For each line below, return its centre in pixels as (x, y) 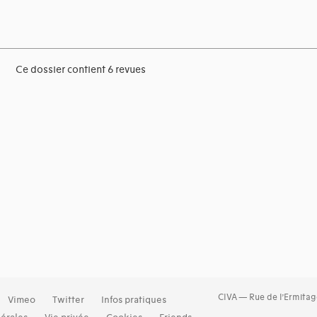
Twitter (68, 300)
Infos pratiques (133, 300)
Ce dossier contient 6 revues (81, 70)
